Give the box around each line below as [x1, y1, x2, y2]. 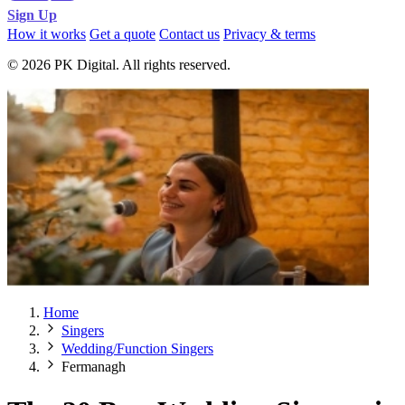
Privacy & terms [223, 26, 316, 42]
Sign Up [7, 7, 57, 24]
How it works [7, 26, 86, 42]
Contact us [159, 26, 220, 42]
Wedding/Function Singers [61, 341, 213, 357]
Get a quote [89, 26, 155, 42]
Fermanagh [61, 359, 126, 375]
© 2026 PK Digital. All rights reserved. [7, 57, 231, 73]
